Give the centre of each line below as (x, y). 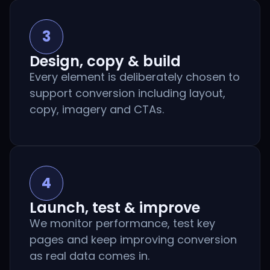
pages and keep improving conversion (133, 240)
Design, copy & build (105, 61)
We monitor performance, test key (122, 224)
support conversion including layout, (127, 93)
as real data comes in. (89, 256)
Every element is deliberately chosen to (135, 77)
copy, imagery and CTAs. (97, 110)
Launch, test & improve (115, 208)
